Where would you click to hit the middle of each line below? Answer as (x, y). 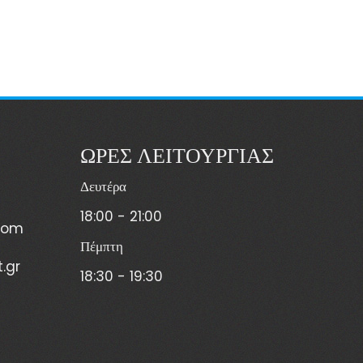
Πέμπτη (101, 246)
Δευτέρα (103, 186)
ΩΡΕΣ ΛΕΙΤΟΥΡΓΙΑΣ (177, 154)
